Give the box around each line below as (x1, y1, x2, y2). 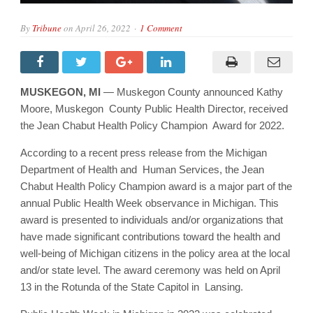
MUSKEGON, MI (20, 85, 103, 98)
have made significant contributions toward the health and (20, 230, 280, 242)
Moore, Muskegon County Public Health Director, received (20, 102, 288, 115)
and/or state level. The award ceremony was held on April (20, 263, 280, 276)
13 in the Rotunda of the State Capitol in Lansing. (20, 280, 249, 293)
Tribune (32, 21, 61, 34)
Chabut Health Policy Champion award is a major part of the (20, 180, 292, 192)
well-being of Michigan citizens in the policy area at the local (20, 247, 290, 259)
